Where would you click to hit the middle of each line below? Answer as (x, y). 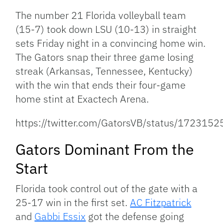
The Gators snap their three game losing (105, 57)
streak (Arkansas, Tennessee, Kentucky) (104, 71)
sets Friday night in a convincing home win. (111, 43)
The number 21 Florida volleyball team (101, 15)
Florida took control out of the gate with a (107, 188)
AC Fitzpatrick (161, 202)
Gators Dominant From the (105, 149)
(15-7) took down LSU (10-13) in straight (106, 29)
